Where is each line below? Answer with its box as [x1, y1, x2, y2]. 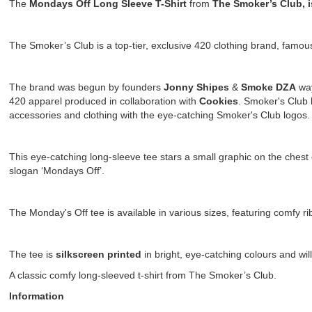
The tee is [8, 249, 56, 260]
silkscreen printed [55, 249, 141, 260]
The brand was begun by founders [8, 81, 164, 93]
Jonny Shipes [163, 81, 232, 93]
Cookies [198, 95, 238, 107]
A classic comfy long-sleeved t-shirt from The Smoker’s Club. [8, 270, 276, 281]
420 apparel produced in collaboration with [8, 95, 199, 107]
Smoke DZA [240, 81, 299, 93]
